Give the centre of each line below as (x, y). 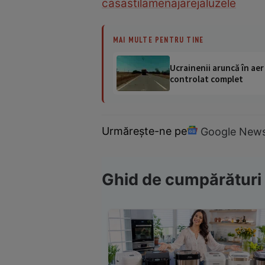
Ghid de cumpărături (182, 180)
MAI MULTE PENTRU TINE (159, 39)
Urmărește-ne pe (144, 131)
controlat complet (206, 79)
